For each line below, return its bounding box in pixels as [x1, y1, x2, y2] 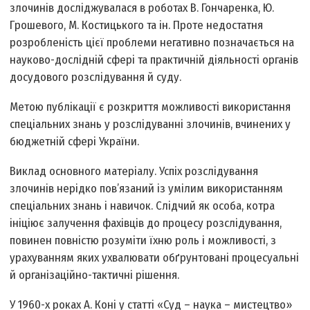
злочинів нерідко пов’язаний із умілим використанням [10, 181, 284, 197]
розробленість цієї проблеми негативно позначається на [10, 35, 295, 51]
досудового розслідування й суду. [10, 70, 182, 85]
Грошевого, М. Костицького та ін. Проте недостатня [10, 18, 264, 33]
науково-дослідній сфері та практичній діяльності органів [10, 53, 299, 68]
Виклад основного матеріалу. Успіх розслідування [10, 164, 259, 179]
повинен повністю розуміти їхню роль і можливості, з [10, 233, 277, 248]
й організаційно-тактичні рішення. [10, 268, 180, 283]
